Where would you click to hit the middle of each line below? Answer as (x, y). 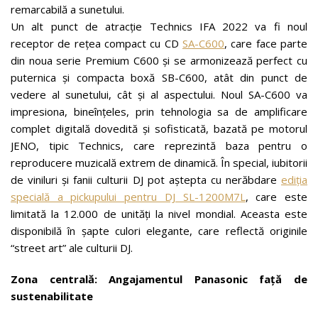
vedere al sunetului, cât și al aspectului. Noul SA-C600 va (159, 94)
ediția (294, 180)
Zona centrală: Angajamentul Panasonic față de (159, 279)
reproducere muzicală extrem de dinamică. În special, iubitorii (159, 163)
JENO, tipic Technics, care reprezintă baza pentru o (159, 146)
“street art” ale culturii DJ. (72, 248)
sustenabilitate (52, 296)
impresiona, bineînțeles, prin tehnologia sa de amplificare (159, 111)
